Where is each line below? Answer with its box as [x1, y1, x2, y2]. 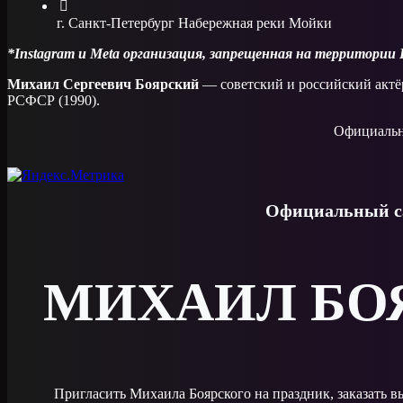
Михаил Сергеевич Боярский [7, 76, 199, 93]
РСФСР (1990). [7, 93, 100, 109]
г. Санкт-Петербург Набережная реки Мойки [57, 15, 332, 31]
